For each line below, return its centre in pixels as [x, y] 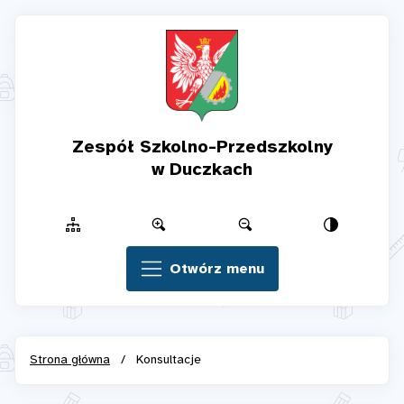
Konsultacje [169, 361]
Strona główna [70, 361]
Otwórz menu [216, 270]
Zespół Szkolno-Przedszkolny [202, 148]
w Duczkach [202, 170]
